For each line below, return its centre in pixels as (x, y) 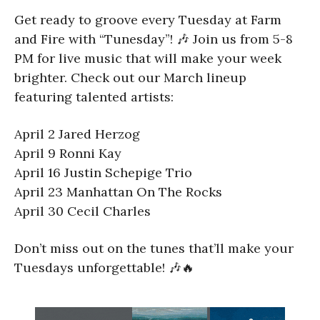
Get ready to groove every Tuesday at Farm (148, 19)
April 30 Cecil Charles (82, 211)
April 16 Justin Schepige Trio (103, 172)
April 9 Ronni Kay (68, 153)
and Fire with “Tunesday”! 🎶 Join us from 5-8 (154, 39)
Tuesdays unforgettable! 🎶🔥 (104, 267)
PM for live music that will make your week (148, 58)
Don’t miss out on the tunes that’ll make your (154, 248)
